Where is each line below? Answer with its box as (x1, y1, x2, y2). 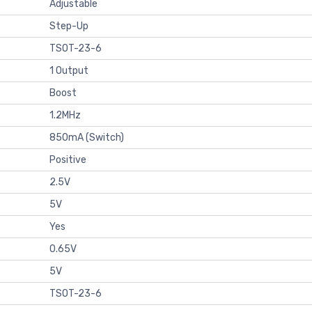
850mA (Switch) (49, 131, 124, 143)
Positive (49, 153, 86, 166)
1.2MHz (49, 109, 81, 121)
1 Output (49, 64, 88, 77)
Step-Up (49, 19, 88, 32)
